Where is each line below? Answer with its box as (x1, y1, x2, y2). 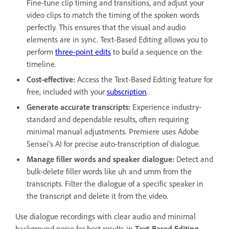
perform (27, 46, 55, 57)
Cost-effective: (27, 74, 75, 84)
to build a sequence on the (111, 46, 202, 57)
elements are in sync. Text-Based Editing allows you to (27, 34, 208, 44)
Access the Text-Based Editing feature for (75, 74, 213, 84)
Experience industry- (130, 101, 201, 112)
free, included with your (27, 86, 107, 97)
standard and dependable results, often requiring (27, 113, 189, 124)
